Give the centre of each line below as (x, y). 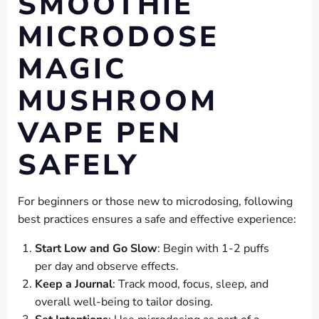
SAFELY (78, 166)
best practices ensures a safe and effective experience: (157, 220)
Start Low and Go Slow (96, 249)
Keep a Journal (74, 284)
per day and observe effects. (107, 267)
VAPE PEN (100, 134)
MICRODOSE (119, 37)
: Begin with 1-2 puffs (213, 249)
